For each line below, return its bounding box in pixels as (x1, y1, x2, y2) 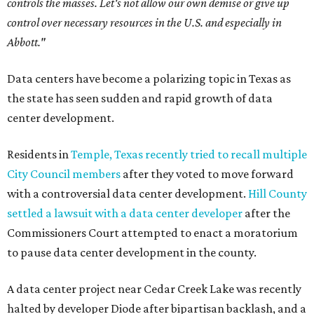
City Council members (7, 167, 121, 182)
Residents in (7, 147, 71, 162)
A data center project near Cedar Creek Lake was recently (7, 282, 301, 296)
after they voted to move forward (121, 167, 294, 182)
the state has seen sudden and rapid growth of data (7, 91, 273, 106)
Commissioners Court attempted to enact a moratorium (7, 226, 298, 240)
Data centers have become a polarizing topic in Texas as (7, 71, 291, 86)
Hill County (248, 186, 307, 201)
